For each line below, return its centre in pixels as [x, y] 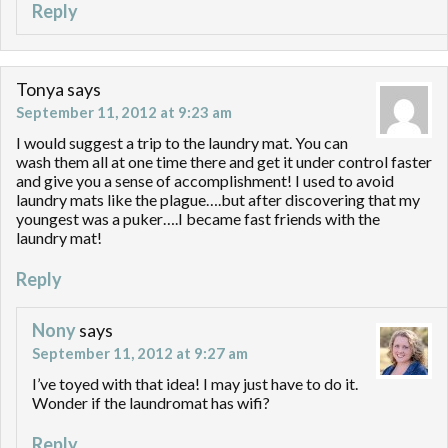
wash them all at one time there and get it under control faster [224, 162]
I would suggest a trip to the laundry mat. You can [182, 143]
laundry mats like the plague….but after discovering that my [218, 200]
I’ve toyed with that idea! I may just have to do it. [195, 384]
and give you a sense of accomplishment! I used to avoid [205, 181]
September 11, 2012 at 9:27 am [140, 353]
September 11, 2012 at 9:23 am [124, 112]
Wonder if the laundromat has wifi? [151, 403]
